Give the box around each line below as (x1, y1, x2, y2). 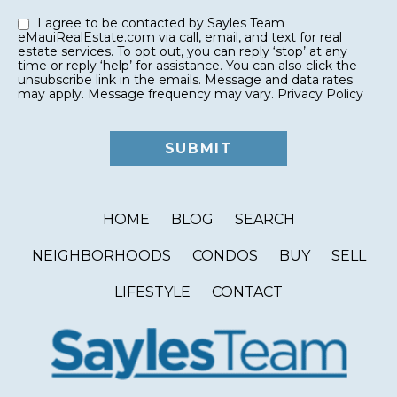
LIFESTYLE (114, 283, 191, 300)
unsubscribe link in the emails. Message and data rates (18, 71, 353, 88)
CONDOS (191, 246, 258, 264)
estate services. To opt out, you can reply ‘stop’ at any (18, 43, 117, 59)
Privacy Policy (277, 85, 363, 102)
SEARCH (234, 210, 295, 228)
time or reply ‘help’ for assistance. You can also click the (18, 57, 226, 74)
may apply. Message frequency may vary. (18, 85, 277, 102)
